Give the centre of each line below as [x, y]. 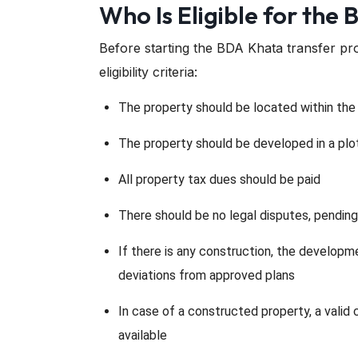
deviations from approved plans [207, 275]
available [143, 335]
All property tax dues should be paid [219, 179]
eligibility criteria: [148, 72]
